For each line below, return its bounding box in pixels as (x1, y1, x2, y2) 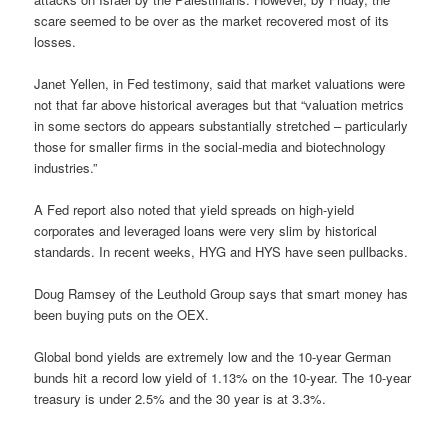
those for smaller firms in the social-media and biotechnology (34, 136, 387, 156)
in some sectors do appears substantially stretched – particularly (34, 115, 409, 135)
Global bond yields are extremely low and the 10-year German (34, 347, 392, 367)
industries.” (34, 157, 98, 177)
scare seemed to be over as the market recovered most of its (34, 10, 390, 30)
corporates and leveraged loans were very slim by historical (34, 220, 378, 240)
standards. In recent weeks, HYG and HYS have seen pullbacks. (34, 241, 409, 261)
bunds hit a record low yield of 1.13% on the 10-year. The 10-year (34, 368, 412, 388)
